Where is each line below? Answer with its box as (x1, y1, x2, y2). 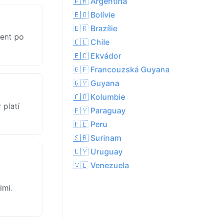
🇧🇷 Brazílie (73, 23, 117, 34)
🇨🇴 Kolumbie (73, 92, 125, 102)
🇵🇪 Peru (73, 119, 108, 130)
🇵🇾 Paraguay (73, 106, 126, 116)
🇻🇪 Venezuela (73, 160, 129, 171)
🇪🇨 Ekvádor (73, 51, 121, 61)
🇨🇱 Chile (73, 37, 109, 47)
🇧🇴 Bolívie (73, 10, 115, 20)
